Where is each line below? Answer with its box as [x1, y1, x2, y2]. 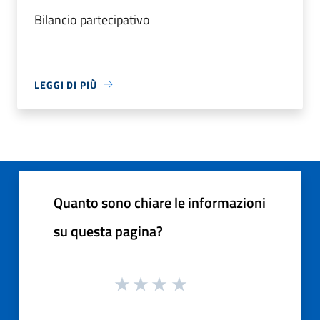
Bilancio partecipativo [34, 9, 150, 29]
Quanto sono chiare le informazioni [54, 191, 266, 214]
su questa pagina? [54, 219, 163, 242]
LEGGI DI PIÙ [34, 76, 97, 92]
